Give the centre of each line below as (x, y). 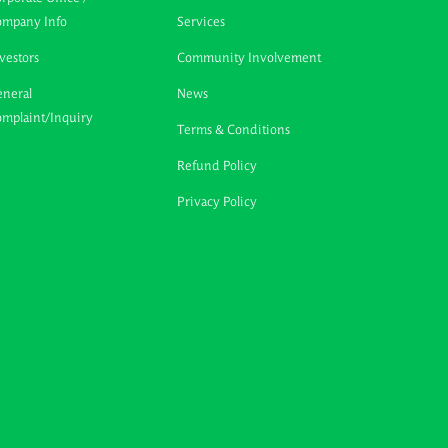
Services (201, 22)
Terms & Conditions (233, 130)
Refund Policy (217, 166)
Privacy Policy (217, 202)
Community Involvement (249, 58)
